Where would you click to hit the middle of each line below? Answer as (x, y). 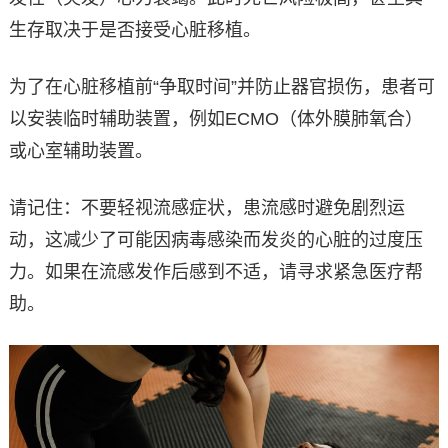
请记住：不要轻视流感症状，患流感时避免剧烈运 (206, 207)
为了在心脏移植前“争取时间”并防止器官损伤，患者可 (221, 86)
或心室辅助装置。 (80, 150)
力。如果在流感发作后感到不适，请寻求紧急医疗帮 (215, 271)
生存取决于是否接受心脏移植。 (134, 29)
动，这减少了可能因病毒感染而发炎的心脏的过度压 (215, 239)
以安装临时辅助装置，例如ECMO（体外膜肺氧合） (215, 118)
